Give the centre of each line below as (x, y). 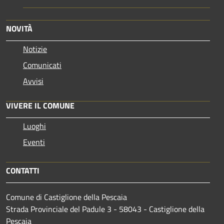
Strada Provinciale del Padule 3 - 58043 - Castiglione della (105, 209)
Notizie (35, 49)
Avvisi (33, 81)
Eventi (34, 142)
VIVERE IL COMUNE (40, 105)
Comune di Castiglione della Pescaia (66, 197)
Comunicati (42, 65)
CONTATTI (23, 170)
